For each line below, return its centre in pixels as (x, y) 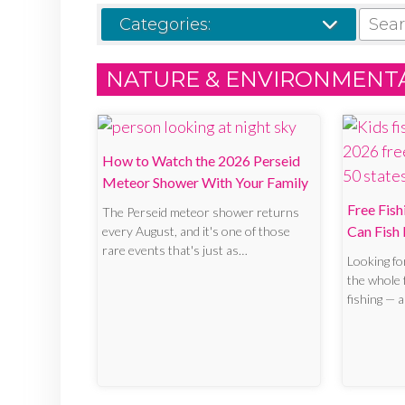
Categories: (165, 25)
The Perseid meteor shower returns (201, 212)
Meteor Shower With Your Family (205, 183)
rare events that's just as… (175, 250)
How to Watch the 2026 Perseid (201, 161)
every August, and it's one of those (196, 231)
